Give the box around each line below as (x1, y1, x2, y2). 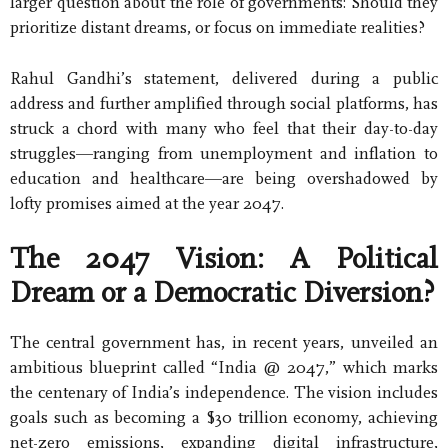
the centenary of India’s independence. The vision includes (10, 383, 438, 403)
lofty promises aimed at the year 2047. (10, 193, 284, 213)
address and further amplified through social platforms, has (10, 93, 438, 113)
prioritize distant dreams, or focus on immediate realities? (10, 18, 425, 38)
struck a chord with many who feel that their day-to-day (10, 118, 438, 138)
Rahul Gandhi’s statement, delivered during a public (10, 68, 438, 88)
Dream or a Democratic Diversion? (10, 277, 435, 310)
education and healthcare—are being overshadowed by (10, 168, 438, 188)
